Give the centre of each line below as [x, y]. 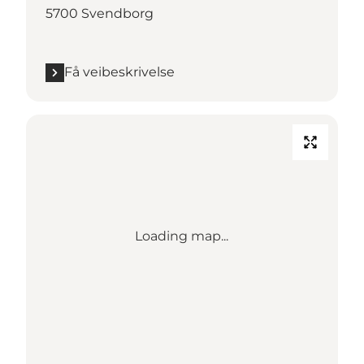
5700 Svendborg [100, 14]
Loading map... [182, 236]
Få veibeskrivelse [119, 72]
